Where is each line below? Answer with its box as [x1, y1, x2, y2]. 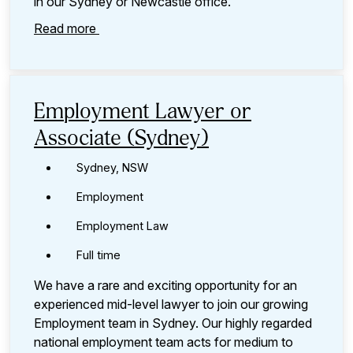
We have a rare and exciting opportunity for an [34, 277, 297, 293]
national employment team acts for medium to [34, 333, 293, 350]
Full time [76, 247, 121, 262]
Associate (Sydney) [34, 128, 209, 150]
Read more [34, 20, 99, 36]
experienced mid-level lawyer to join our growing [34, 295, 308, 312]
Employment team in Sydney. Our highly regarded [34, 314, 312, 331]
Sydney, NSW [76, 160, 148, 174]
